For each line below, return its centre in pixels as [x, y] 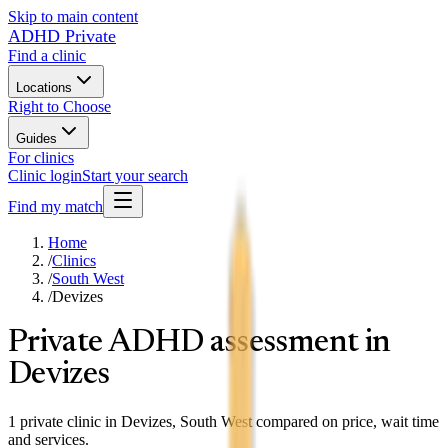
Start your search [135, 175]
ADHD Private [62, 36]
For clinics [41, 157]
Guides [36, 138]
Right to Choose [59, 106]
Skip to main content [73, 16]
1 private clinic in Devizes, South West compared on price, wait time [223, 421]
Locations [44, 87]
